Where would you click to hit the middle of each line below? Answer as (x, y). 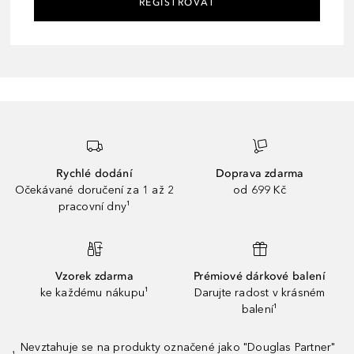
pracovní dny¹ (94, 206)
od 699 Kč (260, 190)
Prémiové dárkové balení (260, 276)
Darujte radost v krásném (260, 292)
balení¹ (260, 309)
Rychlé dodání (94, 173)
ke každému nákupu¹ (94, 292)
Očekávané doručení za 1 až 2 (94, 190)
